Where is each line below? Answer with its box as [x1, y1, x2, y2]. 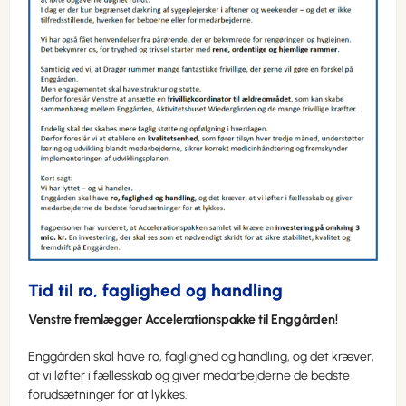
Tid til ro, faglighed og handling [28, 280, 283, 302]
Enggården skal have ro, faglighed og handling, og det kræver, [28, 349, 374, 365]
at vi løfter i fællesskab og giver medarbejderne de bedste [28, 368, 350, 384]
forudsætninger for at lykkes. [28, 387, 188, 403]
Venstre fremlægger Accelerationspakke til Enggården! [28, 312, 338, 328]
